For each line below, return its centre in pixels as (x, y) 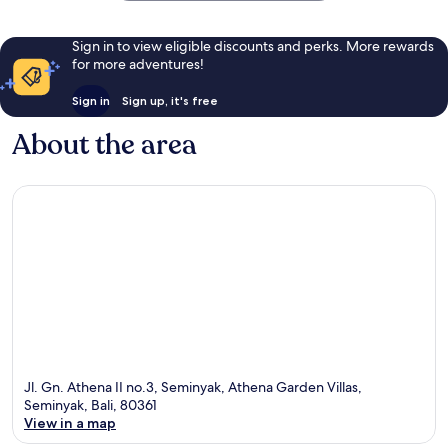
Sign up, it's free (169, 100)
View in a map (70, 423)
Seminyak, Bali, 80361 (90, 405)
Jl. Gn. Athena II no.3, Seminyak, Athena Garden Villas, (193, 387)
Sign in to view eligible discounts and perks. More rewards (252, 45)
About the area (104, 144)
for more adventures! (137, 63)
